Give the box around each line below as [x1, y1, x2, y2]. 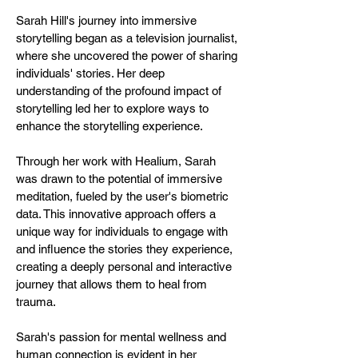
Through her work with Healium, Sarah [16, 154, 216, 168]
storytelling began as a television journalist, [16, 31, 237, 45]
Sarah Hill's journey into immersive [16, 14, 197, 27]
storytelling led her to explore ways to [16, 101, 209, 115]
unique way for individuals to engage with [16, 225, 228, 238]
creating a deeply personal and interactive [16, 260, 232, 273]
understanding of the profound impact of [16, 84, 221, 97]
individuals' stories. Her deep [16, 66, 165, 80]
